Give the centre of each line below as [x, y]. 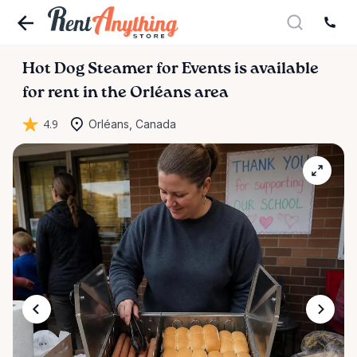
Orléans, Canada [132, 124]
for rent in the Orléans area [126, 93]
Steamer [120, 69]
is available [277, 69]
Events [206, 69]
